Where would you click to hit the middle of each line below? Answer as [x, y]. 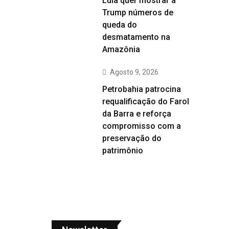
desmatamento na [136, 37]
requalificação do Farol [146, 101]
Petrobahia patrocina [142, 89]
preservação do [132, 138]
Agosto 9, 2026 [134, 72]
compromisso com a [142, 126]
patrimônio [123, 151]
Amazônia [121, 49]
